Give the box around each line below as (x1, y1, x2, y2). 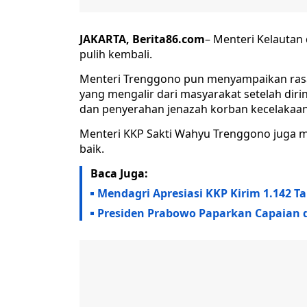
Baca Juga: (90, 166, 148, 182)
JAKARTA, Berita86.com (79, 32, 205, 47)
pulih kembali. (79, 47, 152, 62)
